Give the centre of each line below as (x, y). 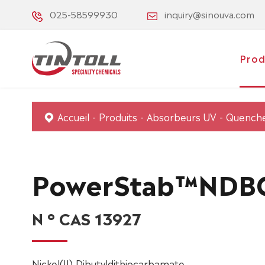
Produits (118, 117)
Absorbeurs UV (181, 117)
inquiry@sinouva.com (209, 14)
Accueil (73, 117)
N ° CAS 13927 (86, 218)
